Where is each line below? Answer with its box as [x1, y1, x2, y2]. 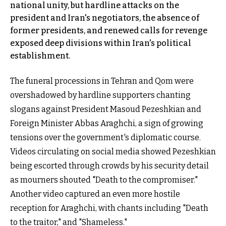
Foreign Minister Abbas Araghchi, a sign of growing [10, 118, 203, 128]
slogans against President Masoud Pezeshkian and [10, 104, 201, 114]
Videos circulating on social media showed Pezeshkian [10, 146, 216, 156]
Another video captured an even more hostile [10, 189, 180, 199]
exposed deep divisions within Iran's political [10, 38, 191, 48]
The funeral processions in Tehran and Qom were [10, 76, 194, 86]
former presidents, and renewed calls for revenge [10, 25, 207, 35]
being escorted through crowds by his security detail [10, 160, 209, 171]
